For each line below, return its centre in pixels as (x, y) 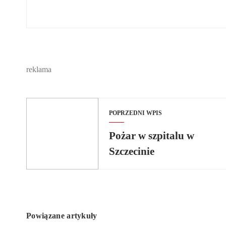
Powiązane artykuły (62, 216)
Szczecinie (131, 151)
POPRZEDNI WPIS (135, 113)
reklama (39, 70)
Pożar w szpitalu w (151, 136)
